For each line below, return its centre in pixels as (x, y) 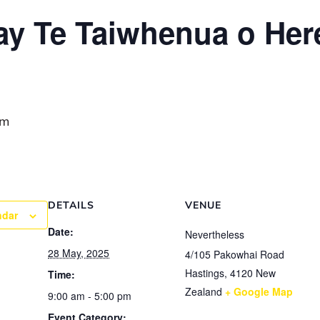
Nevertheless (215, 235)
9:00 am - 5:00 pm (90, 296)
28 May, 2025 (79, 253)
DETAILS (71, 206)
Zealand (204, 292)
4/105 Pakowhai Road (235, 255)
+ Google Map (259, 292)
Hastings (205, 273)
